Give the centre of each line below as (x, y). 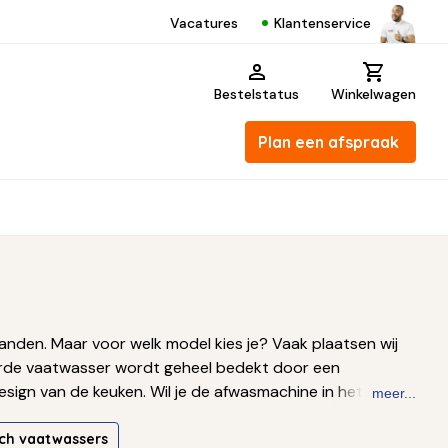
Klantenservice (322, 22)
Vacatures (204, 23)
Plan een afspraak (328, 142)
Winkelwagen (373, 94)
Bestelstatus (256, 94)
